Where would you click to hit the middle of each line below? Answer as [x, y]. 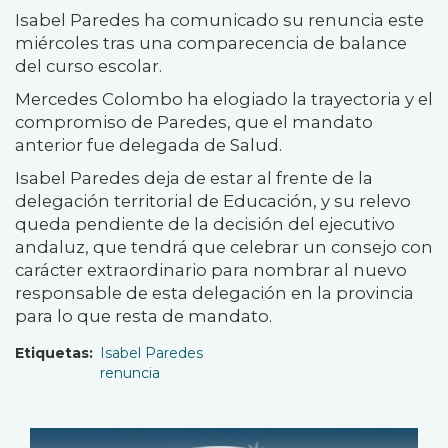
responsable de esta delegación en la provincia [214, 292]
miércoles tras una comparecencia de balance [211, 42]
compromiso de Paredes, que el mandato [194, 121]
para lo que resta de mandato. [143, 315]
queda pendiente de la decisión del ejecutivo [205, 223]
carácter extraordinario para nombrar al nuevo [211, 269]
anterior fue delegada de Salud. [148, 144]
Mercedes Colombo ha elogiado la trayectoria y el [224, 98]
